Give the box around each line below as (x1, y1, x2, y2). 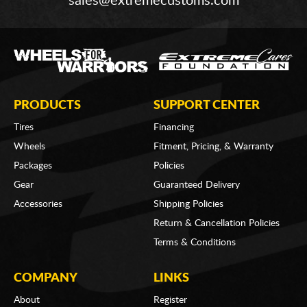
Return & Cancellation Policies (153, 218, 280, 228)
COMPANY (14, 271, 77, 284)
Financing (153, 122, 194, 132)
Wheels (14, 141, 45, 151)
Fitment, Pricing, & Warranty (153, 141, 273, 151)
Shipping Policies (153, 199, 223, 209)
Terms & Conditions (153, 237, 236, 247)
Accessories (14, 199, 62, 209)
